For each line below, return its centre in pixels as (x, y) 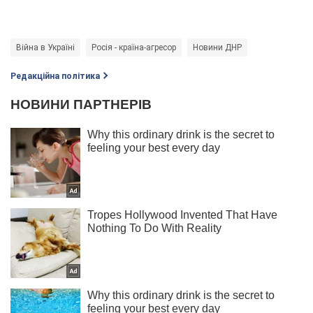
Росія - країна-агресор (134, 47)
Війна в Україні (45, 47)
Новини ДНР (217, 47)
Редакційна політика (55, 76)
